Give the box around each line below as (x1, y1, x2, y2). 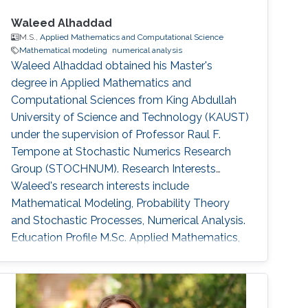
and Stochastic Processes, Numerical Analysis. (11, 214, 246, 228)
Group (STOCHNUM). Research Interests (11, 162, 217, 176)
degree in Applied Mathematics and (11, 76, 192, 90)
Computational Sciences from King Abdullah (11, 93, 237, 107)
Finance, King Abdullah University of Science (11, 248, 236, 262)
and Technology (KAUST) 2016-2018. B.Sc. (11, 265, 228, 279)
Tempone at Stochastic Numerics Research (11, 145, 232, 159)
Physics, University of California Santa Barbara (11, 283, 243, 296)
